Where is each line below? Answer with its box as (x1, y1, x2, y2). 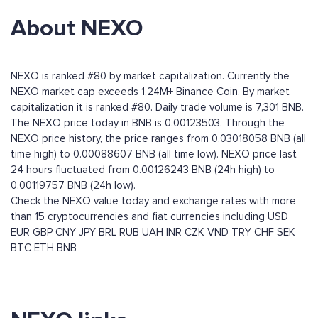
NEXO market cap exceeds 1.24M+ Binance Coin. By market (11, 85, 290, 99)
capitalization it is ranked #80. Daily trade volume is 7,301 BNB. (11, 101, 304, 114)
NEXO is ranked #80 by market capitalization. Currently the (11, 70, 290, 83)
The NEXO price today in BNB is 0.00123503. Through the (11, 116, 285, 130)
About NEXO (11, 14, 143, 43)
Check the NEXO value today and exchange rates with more (11, 194, 296, 208)
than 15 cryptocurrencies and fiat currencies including (11, 210, 268, 224)
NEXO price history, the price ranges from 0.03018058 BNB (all (11, 132, 306, 146)
